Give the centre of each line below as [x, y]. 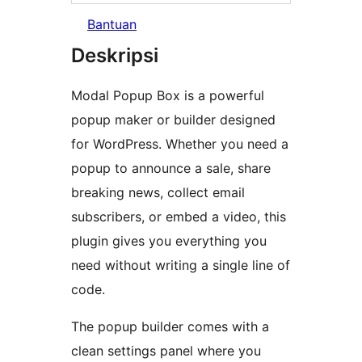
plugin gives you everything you [169, 241]
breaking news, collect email [158, 193]
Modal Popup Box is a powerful [168, 96]
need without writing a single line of [181, 265]
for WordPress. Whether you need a [180, 144]
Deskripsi [115, 56]
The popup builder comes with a [170, 327]
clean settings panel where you [166, 351]
